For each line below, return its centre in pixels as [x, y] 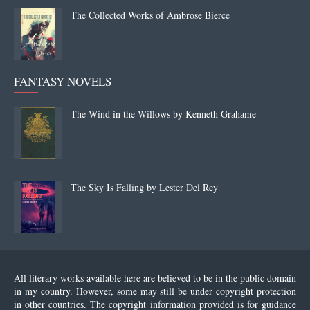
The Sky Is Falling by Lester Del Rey [144, 187]
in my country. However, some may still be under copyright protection [155, 291]
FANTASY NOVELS [63, 81]
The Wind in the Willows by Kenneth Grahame [163, 114]
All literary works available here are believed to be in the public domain [155, 278]
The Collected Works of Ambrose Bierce [150, 15]
